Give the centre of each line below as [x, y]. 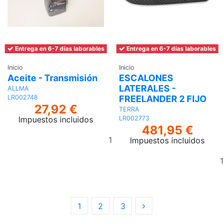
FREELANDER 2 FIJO [163, 99]
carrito [139, 158]
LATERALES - [147, 88]
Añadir [139, 134]
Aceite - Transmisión [53, 78]
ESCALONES [146, 78]
